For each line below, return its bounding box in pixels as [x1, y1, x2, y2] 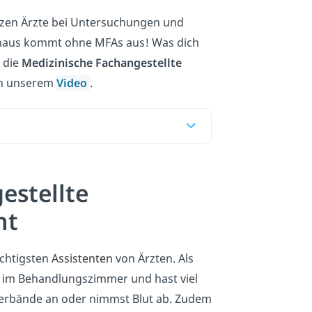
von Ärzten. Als [116, 250, 194, 266]
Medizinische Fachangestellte [22, 54, 182, 70]
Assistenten [52, 250, 116, 266]
